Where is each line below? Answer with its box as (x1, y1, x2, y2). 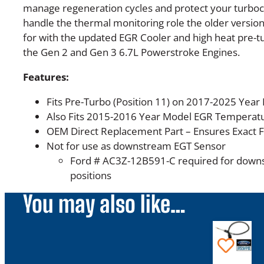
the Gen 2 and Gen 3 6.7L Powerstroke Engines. (22, 45, 240, 59)
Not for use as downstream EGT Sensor (46, 139, 226, 153)
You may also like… (22, 190, 186, 218)
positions (70, 169, 111, 182)
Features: (22, 70, 69, 84)
